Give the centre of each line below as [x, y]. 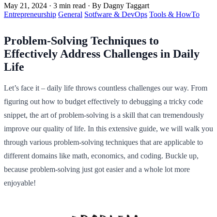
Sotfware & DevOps [116, 14]
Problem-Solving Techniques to [81, 40]
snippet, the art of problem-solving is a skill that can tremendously [104, 115]
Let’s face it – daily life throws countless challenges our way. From [106, 88]
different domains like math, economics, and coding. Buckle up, [101, 155]
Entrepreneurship [30, 14]
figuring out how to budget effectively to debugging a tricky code [103, 101]
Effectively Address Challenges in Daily [102, 54]
